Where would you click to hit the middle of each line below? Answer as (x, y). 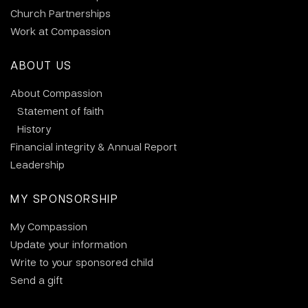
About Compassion (56, 93)
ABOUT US (41, 65)
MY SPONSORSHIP (65, 199)
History (34, 129)
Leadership (37, 165)
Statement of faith (60, 111)
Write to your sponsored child (82, 262)
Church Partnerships (60, 13)
